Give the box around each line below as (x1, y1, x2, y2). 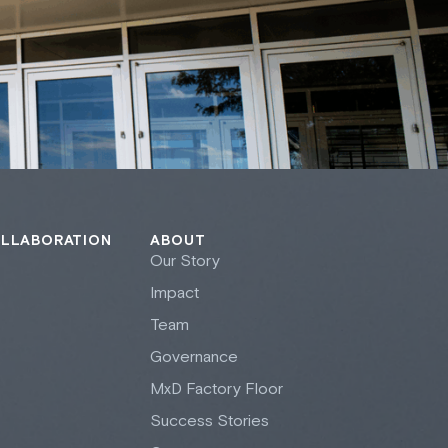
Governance (150, 347, 239, 369)
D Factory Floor (171, 379, 284, 401)
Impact (150, 283, 200, 305)
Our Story (150, 251, 221, 273)
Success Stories (150, 411, 270, 433)
